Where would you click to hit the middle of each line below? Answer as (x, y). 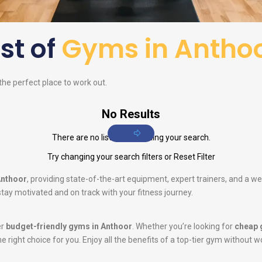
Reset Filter (194, 157)
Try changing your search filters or (110, 157)
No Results (131, 114)
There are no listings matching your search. (131, 138)
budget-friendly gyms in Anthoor (69, 227)
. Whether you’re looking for (183, 227)
